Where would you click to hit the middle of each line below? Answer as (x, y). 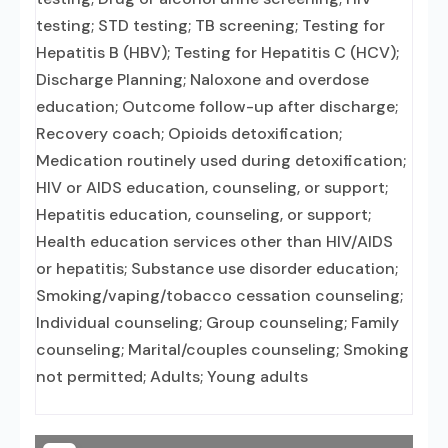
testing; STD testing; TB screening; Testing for (210, 25)
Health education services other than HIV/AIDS (214, 241)
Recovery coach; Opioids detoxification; (189, 133)
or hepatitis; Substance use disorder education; (217, 268)
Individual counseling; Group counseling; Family (217, 322)
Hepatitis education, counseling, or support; (203, 214)
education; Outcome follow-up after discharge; (217, 106)
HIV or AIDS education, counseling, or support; (212, 187)
